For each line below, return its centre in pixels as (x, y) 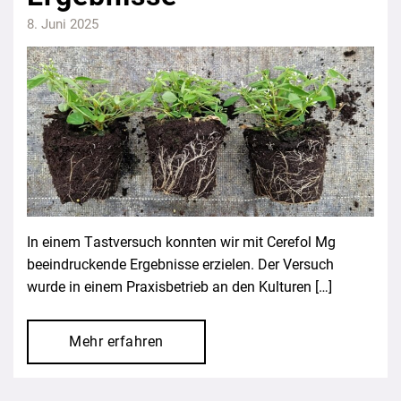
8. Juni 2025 (63, 24)
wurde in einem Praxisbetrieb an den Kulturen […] (179, 286)
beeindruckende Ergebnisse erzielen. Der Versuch (180, 264)
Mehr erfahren (116, 341)
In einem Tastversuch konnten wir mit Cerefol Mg (181, 242)
